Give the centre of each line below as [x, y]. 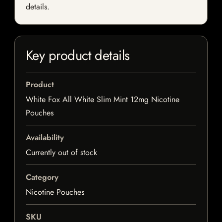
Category [42, 177]
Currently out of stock [61, 153]
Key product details [78, 55]
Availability [45, 138]
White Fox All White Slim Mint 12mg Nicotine [103, 100]
